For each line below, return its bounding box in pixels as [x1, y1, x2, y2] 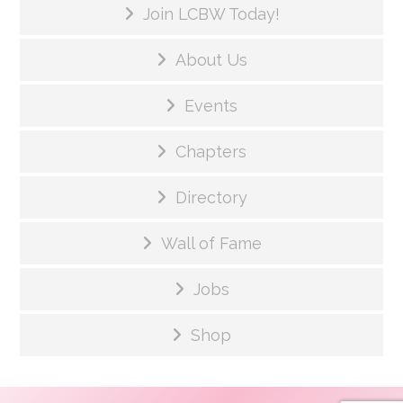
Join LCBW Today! [142, 4, 280, 24]
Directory [175, 188, 247, 208]
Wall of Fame [160, 234, 262, 254]
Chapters [175, 142, 246, 162]
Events [184, 96, 237, 116]
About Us [175, 50, 247, 70]
